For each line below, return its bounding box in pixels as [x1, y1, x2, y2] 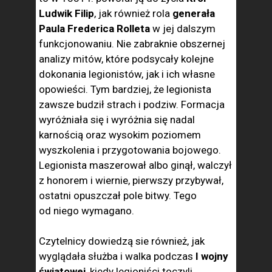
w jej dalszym [152, 22, 216, 35]
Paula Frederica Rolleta [39, 22, 152, 35]
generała [172, 7, 215, 19]
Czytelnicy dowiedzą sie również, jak [39, 235, 205, 247]
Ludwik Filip [39, 7, 94, 19]
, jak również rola [94, 7, 172, 19]
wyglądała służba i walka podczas [39, 250, 193, 262]
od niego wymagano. [39, 205, 134, 217]
